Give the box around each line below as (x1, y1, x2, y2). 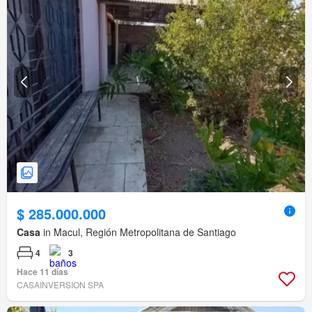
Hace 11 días (17, 265, 68, 279)
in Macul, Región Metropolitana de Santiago (40, 225, 236, 240)
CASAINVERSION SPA (17, 279, 104, 291)
